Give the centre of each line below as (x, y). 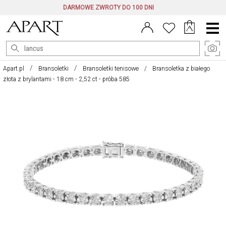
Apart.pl (14, 69)
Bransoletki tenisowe (111, 69)
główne (213, 36)
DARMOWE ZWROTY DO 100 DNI (108, 8)
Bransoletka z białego (181, 69)
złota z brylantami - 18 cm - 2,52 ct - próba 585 (66, 79)
